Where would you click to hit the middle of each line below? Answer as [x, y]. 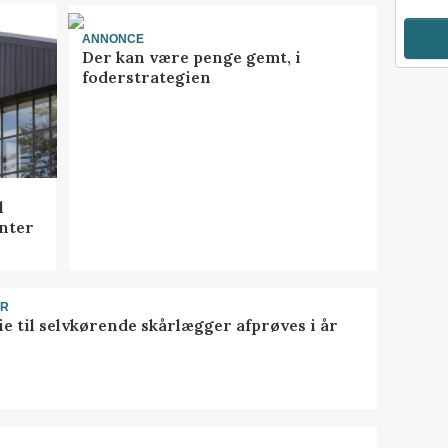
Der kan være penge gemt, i [191, 57]
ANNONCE [112, 38]
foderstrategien [146, 77]
